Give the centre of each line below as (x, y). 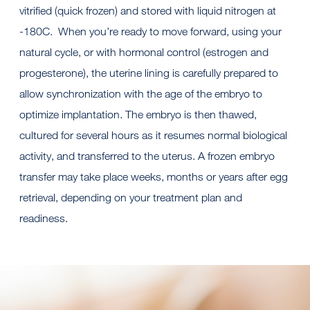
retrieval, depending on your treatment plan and (131, 198)
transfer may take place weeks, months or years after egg (154, 177)
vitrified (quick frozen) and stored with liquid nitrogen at (148, 11)
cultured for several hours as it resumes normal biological (153, 136)
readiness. (44, 219)
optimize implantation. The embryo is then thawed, (138, 115)
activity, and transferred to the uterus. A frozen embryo (147, 156)
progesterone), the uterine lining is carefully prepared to (149, 73)
